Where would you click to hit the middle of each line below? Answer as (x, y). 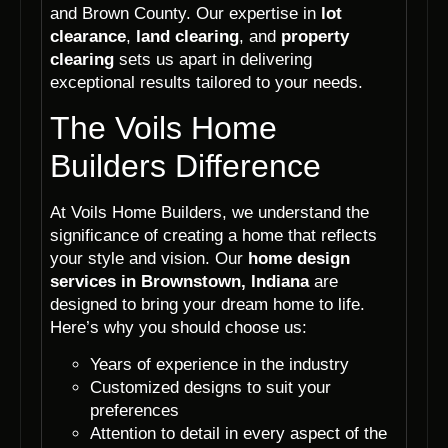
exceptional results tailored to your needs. (206, 83)
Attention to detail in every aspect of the (238, 434)
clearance (88, 37)
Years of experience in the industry (219, 365)
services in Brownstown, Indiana (179, 281)
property (315, 37)
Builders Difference (185, 165)
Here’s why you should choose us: (178, 327)
